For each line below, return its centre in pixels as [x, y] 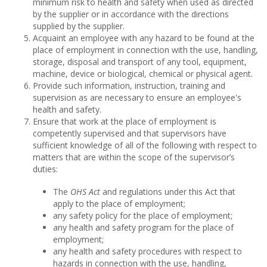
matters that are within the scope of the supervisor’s [134, 157]
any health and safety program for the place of [143, 227]
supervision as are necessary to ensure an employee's [137, 97]
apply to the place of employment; [119, 203]
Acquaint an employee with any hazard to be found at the [144, 38]
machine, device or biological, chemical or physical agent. [143, 73]
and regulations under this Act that [169, 191]
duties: [46, 169]
